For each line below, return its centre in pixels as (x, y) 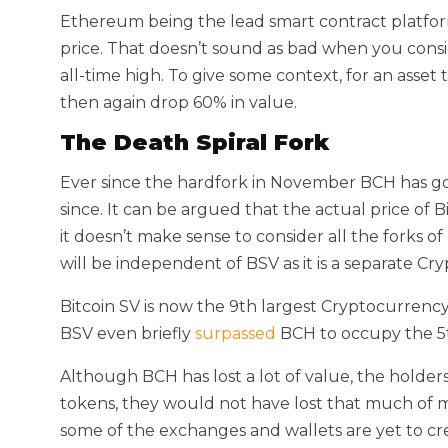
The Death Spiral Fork (194, 143)
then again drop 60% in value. (178, 103)
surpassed (235, 334)
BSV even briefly (127, 334)
